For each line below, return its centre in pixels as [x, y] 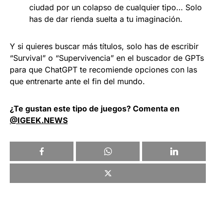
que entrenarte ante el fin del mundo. [77, 81]
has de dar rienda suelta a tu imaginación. [106, 19]
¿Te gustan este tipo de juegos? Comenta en [95, 108]
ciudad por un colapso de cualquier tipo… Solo [116, 7]
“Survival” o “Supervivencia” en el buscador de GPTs [107, 58]
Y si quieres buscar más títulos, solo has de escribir [104, 46]
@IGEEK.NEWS [39, 120]
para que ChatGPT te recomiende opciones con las [103, 69]
